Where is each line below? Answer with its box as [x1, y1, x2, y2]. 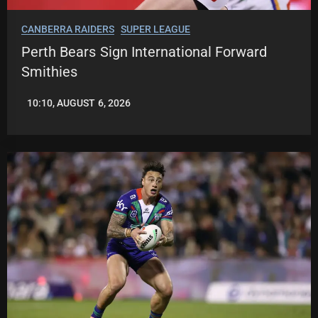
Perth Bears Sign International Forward [21, 43, 268, 60]
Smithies [21, 63, 77, 80]
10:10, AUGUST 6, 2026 [27, 97, 131, 109]
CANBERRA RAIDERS [21, 23, 115, 35]
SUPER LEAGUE [120, 23, 190, 35]
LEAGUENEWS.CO [21, 102, 102, 114]
